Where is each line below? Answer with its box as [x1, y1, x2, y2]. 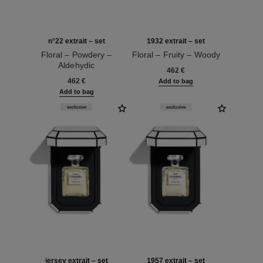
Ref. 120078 [26, 71, 73, 81]
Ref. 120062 [126, 60, 173, 70]
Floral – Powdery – [41, 50, 112, 60]
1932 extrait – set [147, 37, 205, 46]
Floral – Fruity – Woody [131, 50, 221, 60]
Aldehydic [58, 60, 95, 70]
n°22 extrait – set [48, 37, 105, 46]
